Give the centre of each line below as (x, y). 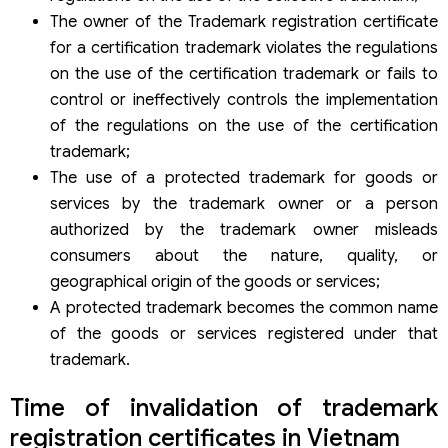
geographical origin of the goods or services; (215, 282)
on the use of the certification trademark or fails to (244, 74)
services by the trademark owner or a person (244, 204)
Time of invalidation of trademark (224, 408)
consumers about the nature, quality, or (244, 256)
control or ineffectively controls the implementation (244, 100)
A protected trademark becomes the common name (244, 308)
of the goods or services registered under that (244, 334)
